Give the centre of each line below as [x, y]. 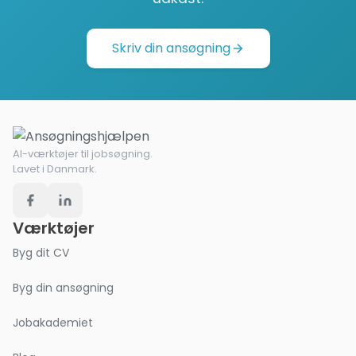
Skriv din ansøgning [171, 48]
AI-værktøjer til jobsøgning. [83, 154]
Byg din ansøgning [63, 288]
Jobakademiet [53, 323]
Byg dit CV [41, 253]
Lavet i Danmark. [55, 169]
